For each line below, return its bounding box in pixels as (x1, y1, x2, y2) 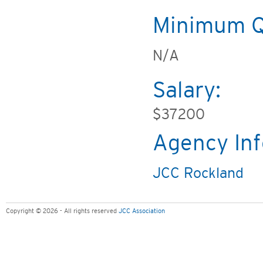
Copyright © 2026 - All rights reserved (6, 208, 119, 214)
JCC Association (119, 208, 165, 214)
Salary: (153, 79, 221, 102)
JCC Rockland (153, 166, 244, 181)
